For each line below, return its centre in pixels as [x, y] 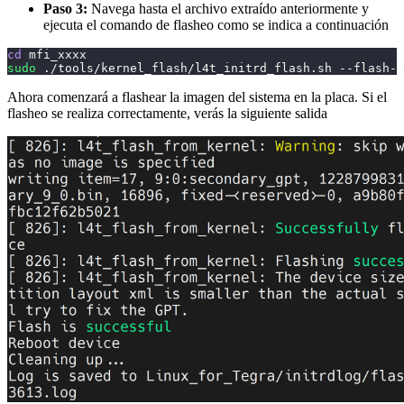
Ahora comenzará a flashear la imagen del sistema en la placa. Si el [197, 97]
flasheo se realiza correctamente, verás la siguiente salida [167, 114]
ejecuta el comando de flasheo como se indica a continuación [216, 25]
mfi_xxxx [54, 55]
